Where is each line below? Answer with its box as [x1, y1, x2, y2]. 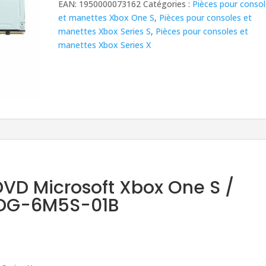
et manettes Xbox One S [58, 12, 155, 24]
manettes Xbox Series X [58, 39, 151, 51]
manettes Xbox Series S [58, 26, 151, 37]
